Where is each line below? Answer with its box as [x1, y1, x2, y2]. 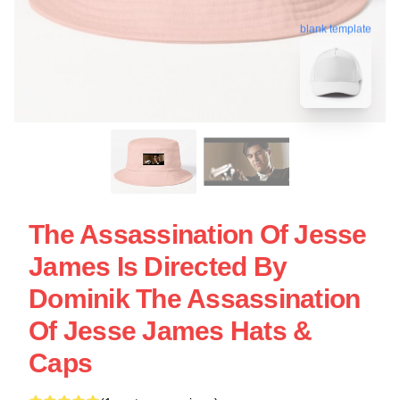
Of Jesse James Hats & [29, 316, 312, 346]
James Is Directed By [29, 252, 287, 281]
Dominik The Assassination [29, 284, 361, 313]
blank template [300, 20, 371, 33]
